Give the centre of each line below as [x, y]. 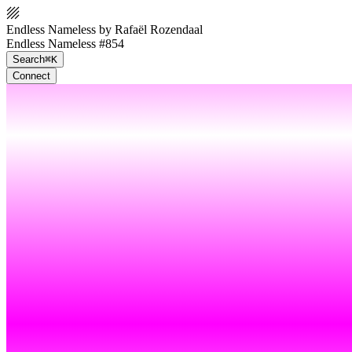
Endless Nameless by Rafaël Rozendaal [104, 29]
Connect [31, 76]
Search [29, 59]
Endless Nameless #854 [65, 44]
